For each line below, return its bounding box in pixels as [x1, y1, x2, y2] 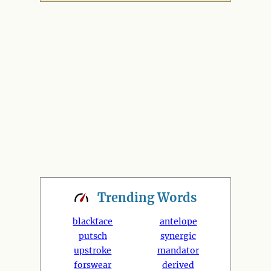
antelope [159, 216, 197, 227]
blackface [73, 216, 113, 227]
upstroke [74, 245, 112, 256]
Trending [97, 190, 157, 205]
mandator [157, 245, 200, 256]
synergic [160, 230, 197, 241]
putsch [78, 230, 107, 241]
